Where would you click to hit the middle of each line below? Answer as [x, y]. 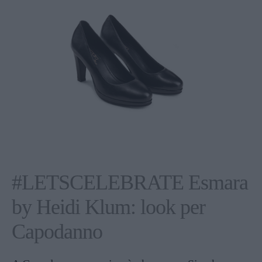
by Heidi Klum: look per [108, 207]
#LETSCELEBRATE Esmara [130, 182]
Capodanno [57, 231]
